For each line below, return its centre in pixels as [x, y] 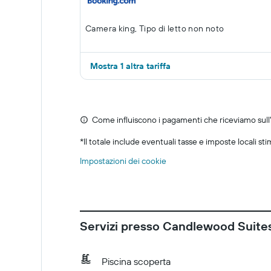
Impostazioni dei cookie [123, 161]
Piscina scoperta [136, 261]
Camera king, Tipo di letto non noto [155, 28]
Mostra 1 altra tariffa [130, 66]
